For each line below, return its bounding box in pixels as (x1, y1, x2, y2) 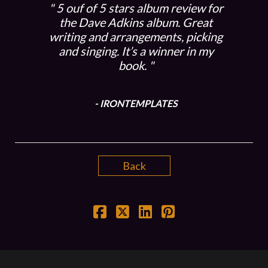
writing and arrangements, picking (49, 29, 223, 44)
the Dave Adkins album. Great (59, 15, 212, 30)
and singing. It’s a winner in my (58, 44, 214, 59)
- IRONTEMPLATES (94, 98, 178, 109)
